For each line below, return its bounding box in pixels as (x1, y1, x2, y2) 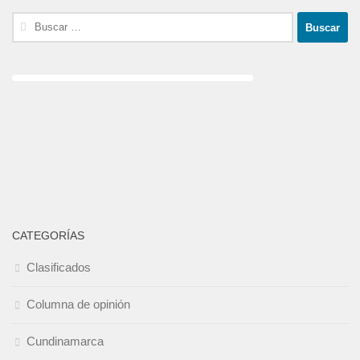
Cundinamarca (27, 334, 104, 349)
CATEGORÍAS (12, 229, 84, 243)
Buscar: (11, 14, 52, 28)
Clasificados (27, 260, 91, 275)
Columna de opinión (27, 297, 130, 312)
